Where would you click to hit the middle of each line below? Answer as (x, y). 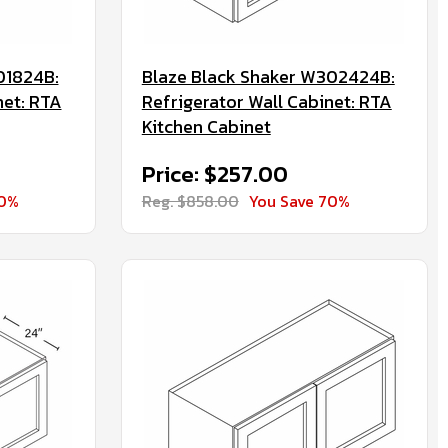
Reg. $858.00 (190, 201)
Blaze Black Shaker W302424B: (268, 76)
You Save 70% (299, 201)
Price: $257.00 (214, 174)
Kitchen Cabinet (206, 126)
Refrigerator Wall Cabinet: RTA (266, 101)
